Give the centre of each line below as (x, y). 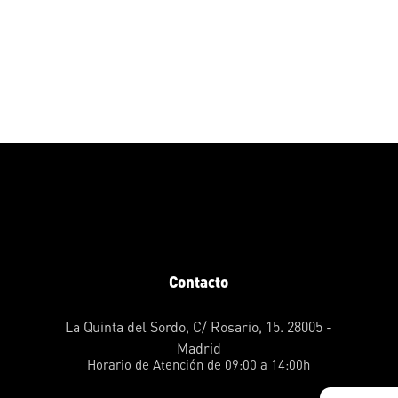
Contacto (199, 282)
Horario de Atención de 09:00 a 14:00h (199, 365)
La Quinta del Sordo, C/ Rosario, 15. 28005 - (199, 327)
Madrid (199, 349)
